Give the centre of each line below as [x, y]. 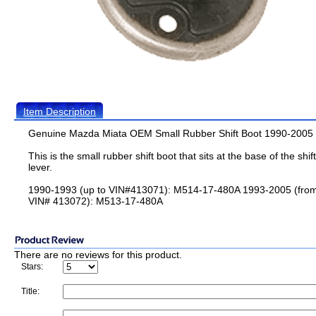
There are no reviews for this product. [98, 255]
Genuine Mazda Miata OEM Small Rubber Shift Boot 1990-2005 [171, 133]
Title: [30, 291]
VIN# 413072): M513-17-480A [96, 201]
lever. [40, 167]
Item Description [60, 111]
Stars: [32, 267]
